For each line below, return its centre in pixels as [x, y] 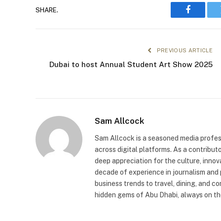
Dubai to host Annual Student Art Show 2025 [131, 65]
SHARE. [47, 10]
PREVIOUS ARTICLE [184, 51]
